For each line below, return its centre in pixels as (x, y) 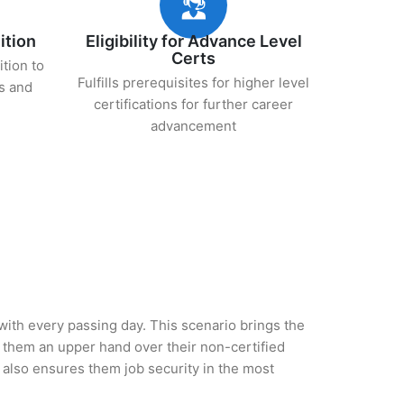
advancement (194, 126)
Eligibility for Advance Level (193, 41)
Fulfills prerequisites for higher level (194, 83)
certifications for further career (194, 104)
